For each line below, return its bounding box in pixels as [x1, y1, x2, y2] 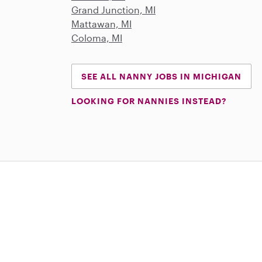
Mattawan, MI [71, 18, 132, 30]
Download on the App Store [39, 249, 162, 260]
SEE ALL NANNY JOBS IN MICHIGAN [81, 71, 242, 82]
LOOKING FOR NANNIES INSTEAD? [71, 96, 226, 106]
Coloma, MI [71, 32, 122, 44]
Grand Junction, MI [71, 4, 156, 16]
